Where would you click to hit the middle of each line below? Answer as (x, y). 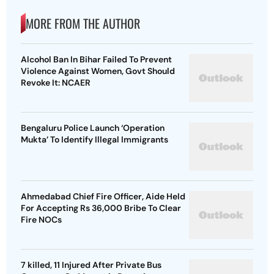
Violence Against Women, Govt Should (98, 71)
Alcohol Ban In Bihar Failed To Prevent (96, 60)
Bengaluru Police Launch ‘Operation (93, 128)
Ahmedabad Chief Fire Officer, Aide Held (103, 197)
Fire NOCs (41, 220)
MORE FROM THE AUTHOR (83, 24)
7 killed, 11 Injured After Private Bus (91, 265)
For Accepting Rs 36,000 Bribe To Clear (101, 208)
